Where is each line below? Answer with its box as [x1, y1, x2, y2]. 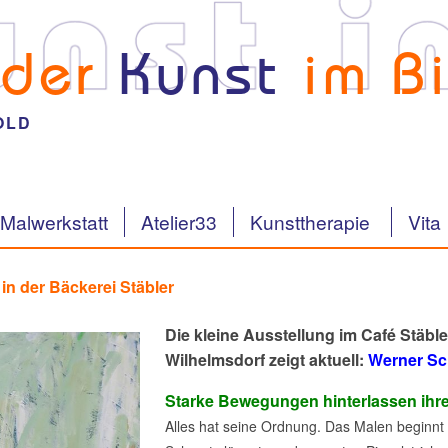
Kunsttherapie [249, 208, 375, 235]
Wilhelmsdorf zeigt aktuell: [164, 347, 364, 371]
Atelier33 [140, 208, 217, 235]
